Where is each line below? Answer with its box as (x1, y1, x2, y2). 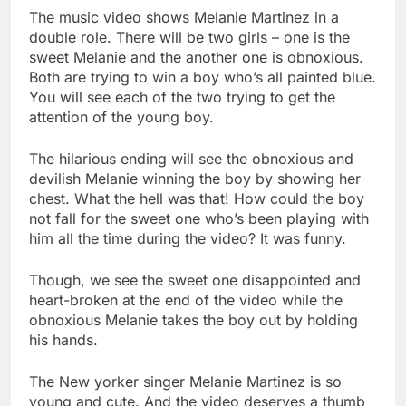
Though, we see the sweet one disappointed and (29, 271, 361, 290)
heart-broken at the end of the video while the (29, 291, 343, 310)
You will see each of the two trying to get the (29, 88, 335, 107)
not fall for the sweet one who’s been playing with (29, 209, 369, 228)
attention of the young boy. (29, 108, 214, 127)
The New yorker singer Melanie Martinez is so (29, 372, 342, 391)
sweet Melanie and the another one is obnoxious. (29, 48, 363, 67)
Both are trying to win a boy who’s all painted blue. (29, 68, 376, 87)
